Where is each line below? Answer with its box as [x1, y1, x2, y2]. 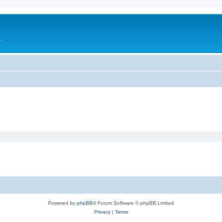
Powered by [48, 200, 77, 206]
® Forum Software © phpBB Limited [93, 200, 174, 206]
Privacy [94, 209, 111, 215]
